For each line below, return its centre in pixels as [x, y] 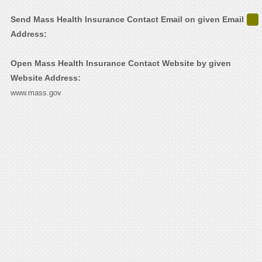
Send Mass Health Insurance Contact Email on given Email [127, 20]
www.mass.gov [36, 93]
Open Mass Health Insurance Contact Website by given [120, 63]
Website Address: [45, 78]
